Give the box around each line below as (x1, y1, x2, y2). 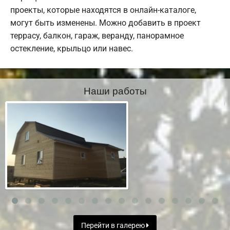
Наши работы (83, 83, 147, 98)
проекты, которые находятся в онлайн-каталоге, (10, 5, 196, 15)
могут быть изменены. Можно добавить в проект (10, 18, 201, 28)
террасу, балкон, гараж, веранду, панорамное (10, 31, 184, 41)
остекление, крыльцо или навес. (10, 44, 133, 54)
